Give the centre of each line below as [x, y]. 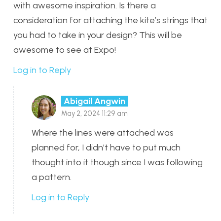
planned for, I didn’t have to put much [106, 147]
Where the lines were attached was [103, 132]
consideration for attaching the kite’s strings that [110, 20]
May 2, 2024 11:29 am [94, 114]
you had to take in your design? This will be [98, 35]
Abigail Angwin [95, 101]
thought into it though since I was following [117, 162]
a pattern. [52, 177]
